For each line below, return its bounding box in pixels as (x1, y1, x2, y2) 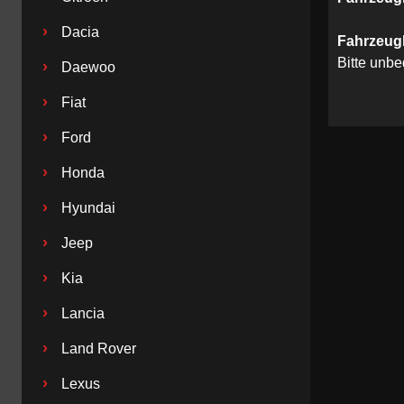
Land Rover (61, 340, 136, 356)
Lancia (61, 305, 105, 321)
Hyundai (61, 199, 115, 216)
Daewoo (61, 59, 115, 75)
